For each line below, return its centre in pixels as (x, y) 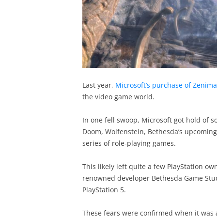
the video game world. (118, 97)
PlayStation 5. (104, 190)
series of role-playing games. (129, 143)
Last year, (99, 85)
